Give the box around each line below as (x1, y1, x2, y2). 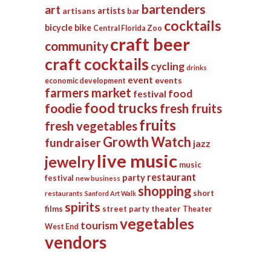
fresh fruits (160, 101, 222, 116)
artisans (62, 6, 96, 16)
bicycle (45, 22, 73, 33)
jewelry (45, 153, 95, 171)
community (45, 38, 108, 54)
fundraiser (45, 135, 101, 150)
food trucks (84, 100, 158, 117)
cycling (151, 60, 184, 73)
